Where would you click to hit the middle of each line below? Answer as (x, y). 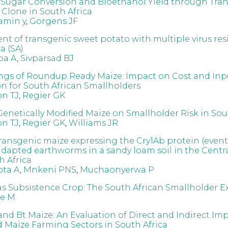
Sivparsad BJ (47, 58)
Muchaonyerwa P (117, 169)
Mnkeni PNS (50, 169)
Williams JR (93, 123)
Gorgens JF (53, 21)
